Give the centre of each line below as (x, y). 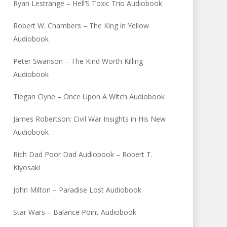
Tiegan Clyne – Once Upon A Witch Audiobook (89, 97)
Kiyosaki (27, 167)
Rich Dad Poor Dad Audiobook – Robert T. (83, 154)
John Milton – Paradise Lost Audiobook (78, 190)
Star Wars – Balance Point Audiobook (75, 212)
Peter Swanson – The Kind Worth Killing (78, 61)
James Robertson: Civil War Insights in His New (90, 119)
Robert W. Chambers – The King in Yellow (81, 26)
